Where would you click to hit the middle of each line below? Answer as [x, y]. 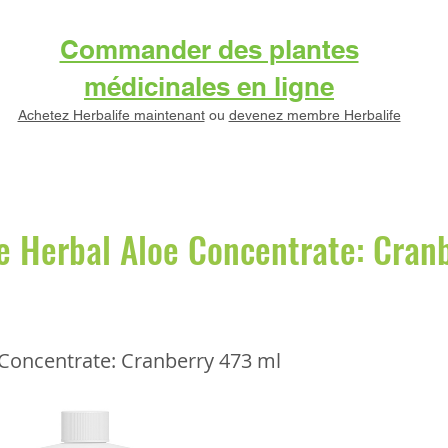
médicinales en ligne [209, 86]
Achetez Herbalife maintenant [111, 115]
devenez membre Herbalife [314, 115]
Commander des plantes [209, 49]
